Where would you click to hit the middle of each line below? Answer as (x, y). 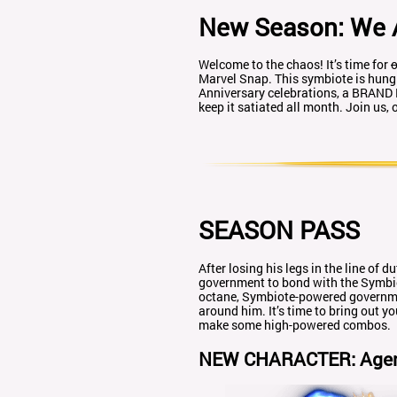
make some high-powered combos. (295, 325)
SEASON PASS (279, 230)
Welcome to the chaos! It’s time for (295, 65)
